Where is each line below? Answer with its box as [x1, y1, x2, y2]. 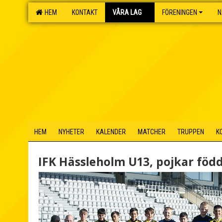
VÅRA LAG [112, 8, 142, 16]
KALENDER [96, 128, 126, 136]
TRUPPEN [177, 128, 204, 136]
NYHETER [58, 128, 84, 136]
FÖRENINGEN [162, 8, 197, 16]
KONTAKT [72, 8, 98, 16]
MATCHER [138, 128, 166, 136]
